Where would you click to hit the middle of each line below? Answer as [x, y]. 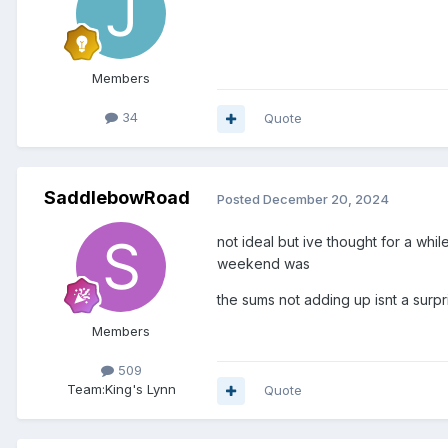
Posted [240, 198]
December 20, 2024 [326, 198]
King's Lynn [140, 389]
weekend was [265, 264]
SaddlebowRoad [117, 198]
